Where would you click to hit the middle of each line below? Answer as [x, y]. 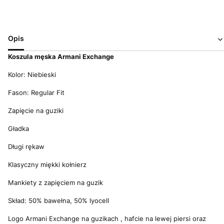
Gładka [18, 129]
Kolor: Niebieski [32, 75]
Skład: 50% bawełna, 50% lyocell [58, 201]
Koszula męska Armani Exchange [61, 57]
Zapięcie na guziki [36, 111]
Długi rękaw [26, 147]
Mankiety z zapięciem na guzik [55, 183]
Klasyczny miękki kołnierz [47, 165]
